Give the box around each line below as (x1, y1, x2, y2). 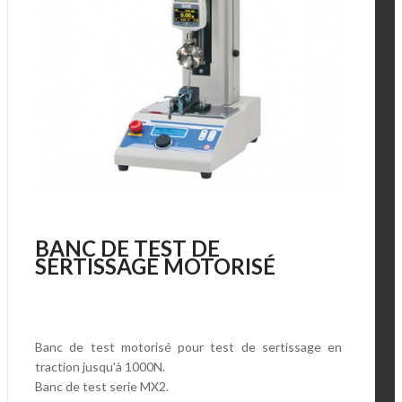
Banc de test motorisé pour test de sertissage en (35, 339, 342, 355)
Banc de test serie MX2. (35, 379, 169, 395)
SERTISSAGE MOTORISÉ (35, 253, 275, 280)
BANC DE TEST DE (35, 235, 220, 262)
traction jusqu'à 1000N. (35, 359, 165, 375)
